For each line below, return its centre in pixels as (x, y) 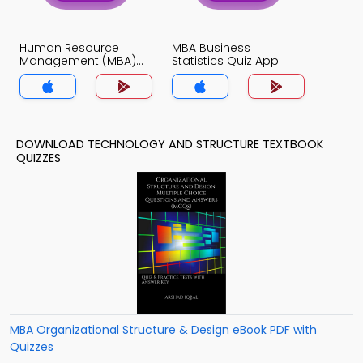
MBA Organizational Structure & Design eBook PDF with (163, 330)
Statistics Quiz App (225, 61)
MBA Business (211, 48)
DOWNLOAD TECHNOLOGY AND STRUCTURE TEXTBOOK (170, 144)
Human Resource (69, 48)
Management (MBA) (78, 61)
